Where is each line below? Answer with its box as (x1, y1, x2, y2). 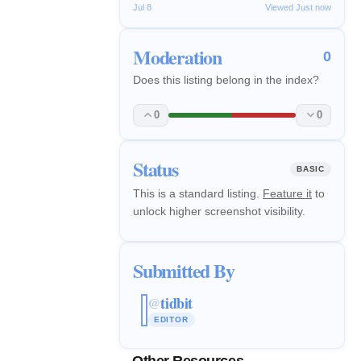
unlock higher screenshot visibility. (133, 204, 305, 218)
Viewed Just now (265, 2, 331, 12)
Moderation (133, 42, 222, 71)
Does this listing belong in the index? (133, 73, 319, 86)
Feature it (263, 186, 312, 200)
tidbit (160, 293, 193, 314)
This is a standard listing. (133, 186, 263, 200)
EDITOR (153, 315, 189, 325)
